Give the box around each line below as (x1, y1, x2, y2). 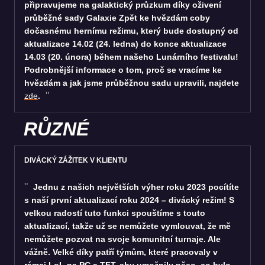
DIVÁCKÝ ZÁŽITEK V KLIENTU (24, 156, 127, 164)
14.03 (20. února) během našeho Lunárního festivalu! (24, 51, 238, 62)
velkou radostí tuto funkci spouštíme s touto (24, 208, 205, 218)
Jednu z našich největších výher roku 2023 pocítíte (31, 182, 239, 192)
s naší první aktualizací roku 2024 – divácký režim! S (24, 195, 234, 205)
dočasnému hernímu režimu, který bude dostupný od (24, 25, 238, 35)
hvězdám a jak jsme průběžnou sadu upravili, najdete (24, 77, 239, 88)
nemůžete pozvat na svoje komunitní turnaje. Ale (24, 234, 221, 244)
